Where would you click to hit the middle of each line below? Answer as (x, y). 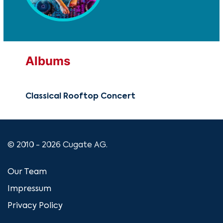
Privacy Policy (35, 206)
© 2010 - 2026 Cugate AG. (57, 146)
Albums (48, 61)
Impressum (29, 189)
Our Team (27, 172)
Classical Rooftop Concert (80, 97)
